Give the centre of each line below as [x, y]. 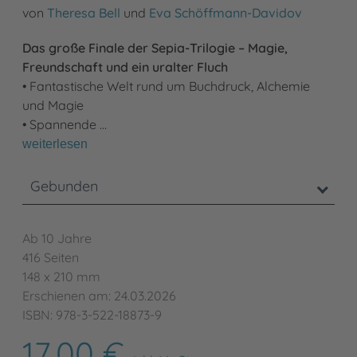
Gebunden [64, 186]
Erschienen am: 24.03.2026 [99, 295]
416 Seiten [51, 257]
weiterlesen [55, 143]
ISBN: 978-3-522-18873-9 [92, 314]
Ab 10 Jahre [57, 238]
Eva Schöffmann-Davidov [226, 12]
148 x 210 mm [61, 276]
